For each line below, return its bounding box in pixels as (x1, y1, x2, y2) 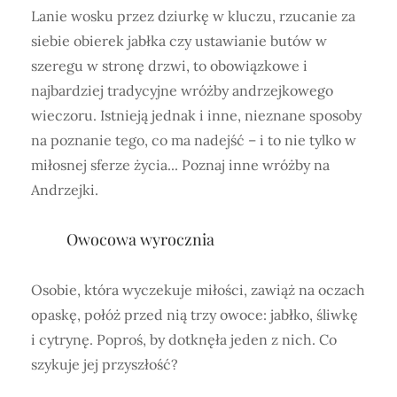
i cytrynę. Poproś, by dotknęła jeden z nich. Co (31, 330, 337, 348)
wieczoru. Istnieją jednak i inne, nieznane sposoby (31, 105, 362, 124)
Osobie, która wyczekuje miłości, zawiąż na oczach (31, 280, 365, 299)
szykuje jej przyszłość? (31, 354, 178, 373)
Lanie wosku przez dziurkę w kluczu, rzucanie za (31, 6, 355, 25)
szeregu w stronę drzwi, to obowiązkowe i (31, 56, 307, 74)
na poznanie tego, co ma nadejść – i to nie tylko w (31, 130, 356, 149)
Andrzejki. (31, 180, 98, 198)
